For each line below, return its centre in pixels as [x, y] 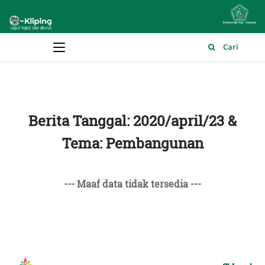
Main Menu [38, 48]
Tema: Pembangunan [132, 143]
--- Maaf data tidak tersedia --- [132, 184]
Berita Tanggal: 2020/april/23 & [132, 121]
